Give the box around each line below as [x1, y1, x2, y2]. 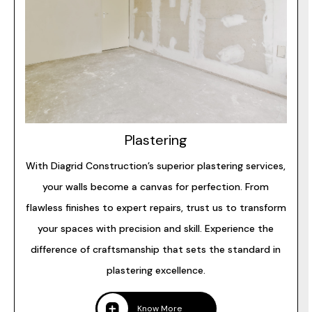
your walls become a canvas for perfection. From [42, 180, 270, 193]
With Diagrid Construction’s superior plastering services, [26, 159, 286, 172]
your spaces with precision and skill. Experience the [38, 222, 274, 235]
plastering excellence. [106, 264, 205, 276]
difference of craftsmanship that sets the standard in [31, 243, 281, 256]
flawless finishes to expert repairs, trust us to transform [25, 201, 286, 214]
